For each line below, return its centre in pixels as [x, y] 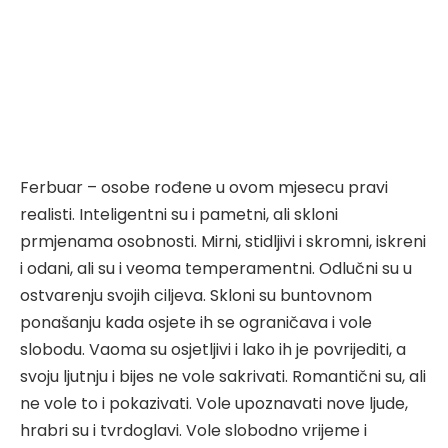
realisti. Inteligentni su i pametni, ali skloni [179, 214]
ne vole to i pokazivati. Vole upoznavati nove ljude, [214, 403]
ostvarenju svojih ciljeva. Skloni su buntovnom [196, 295]
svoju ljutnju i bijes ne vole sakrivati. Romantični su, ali [223, 376]
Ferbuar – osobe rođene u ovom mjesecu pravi [204, 187]
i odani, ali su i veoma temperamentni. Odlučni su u [216, 268]
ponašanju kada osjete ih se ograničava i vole [196, 322]
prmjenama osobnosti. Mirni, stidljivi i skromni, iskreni [223, 241]
